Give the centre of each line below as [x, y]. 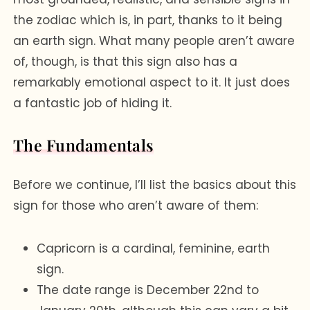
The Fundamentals [84, 145]
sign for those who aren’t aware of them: [136, 205]
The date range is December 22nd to [148, 290]
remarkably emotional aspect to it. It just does [152, 82]
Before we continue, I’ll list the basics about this [155, 184]
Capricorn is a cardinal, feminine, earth [154, 248]
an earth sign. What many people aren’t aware [154, 40]
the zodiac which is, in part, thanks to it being [148, 20]
